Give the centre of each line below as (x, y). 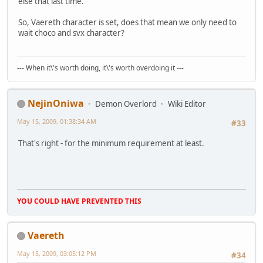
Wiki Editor (187, 104)
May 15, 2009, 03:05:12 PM (57, 253)
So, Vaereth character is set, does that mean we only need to (127, 23)
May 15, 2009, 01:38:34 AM (57, 121)
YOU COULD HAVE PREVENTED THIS (79, 201)
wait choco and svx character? (71, 33)
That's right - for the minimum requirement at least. (111, 144)
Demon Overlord (126, 104)
